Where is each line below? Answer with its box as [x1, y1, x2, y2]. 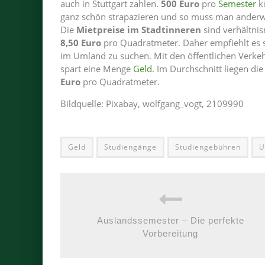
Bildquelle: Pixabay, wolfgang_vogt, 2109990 [60, 98, 244, 109]
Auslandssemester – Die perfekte [96, 215, 244, 225]
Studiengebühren [175, 142, 241, 152]
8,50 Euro [60, 37, 101, 49]
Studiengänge [104, 142, 157, 152]
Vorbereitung [143, 228, 198, 238]
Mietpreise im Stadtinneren [76, 24, 201, 35]
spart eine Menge [60, 63, 133, 75]
